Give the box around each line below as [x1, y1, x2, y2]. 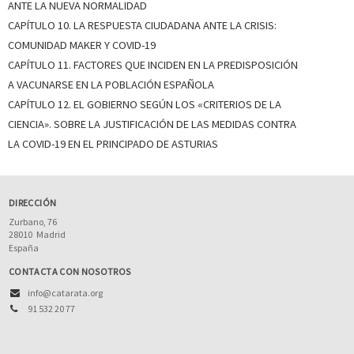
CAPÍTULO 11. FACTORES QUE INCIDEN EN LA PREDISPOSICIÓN [8, 57, 298, 72]
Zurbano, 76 [9, 215, 57, 228]
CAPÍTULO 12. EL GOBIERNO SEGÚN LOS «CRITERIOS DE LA [8, 96, 281, 111]
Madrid [36, 228, 66, 240]
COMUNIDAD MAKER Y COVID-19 [8, 37, 158, 52]
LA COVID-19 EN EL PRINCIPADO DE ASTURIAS [8, 136, 220, 151]
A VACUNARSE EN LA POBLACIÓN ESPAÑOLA [8, 77, 217, 92]
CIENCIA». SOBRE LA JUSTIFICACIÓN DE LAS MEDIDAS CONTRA [8, 116, 296, 131]
